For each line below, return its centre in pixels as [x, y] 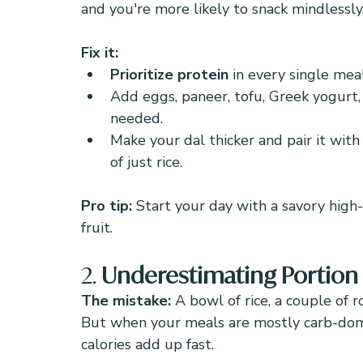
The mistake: [128, 301]
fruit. [97, 228]
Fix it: [100, 53]
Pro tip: [107, 206]
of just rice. [146, 162]
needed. [137, 118]
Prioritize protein [169, 75]
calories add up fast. [147, 344]
